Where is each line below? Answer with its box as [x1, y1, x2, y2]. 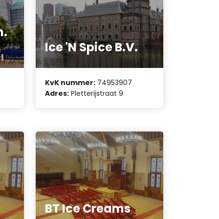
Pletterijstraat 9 [69, 88, 124, 99]
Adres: [45, 88, 69, 99]
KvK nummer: [45, 78, 96, 88]
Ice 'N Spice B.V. [45, 39, 138, 55]
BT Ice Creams [45, 200, 131, 217]
